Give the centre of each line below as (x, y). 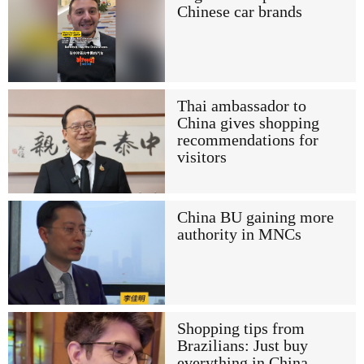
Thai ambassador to (241, 106)
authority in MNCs (239, 235)
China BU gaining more (255, 218)
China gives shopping (248, 123)
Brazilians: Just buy (242, 346)
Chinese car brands (239, 11)
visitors (201, 157)
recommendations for (247, 140)
